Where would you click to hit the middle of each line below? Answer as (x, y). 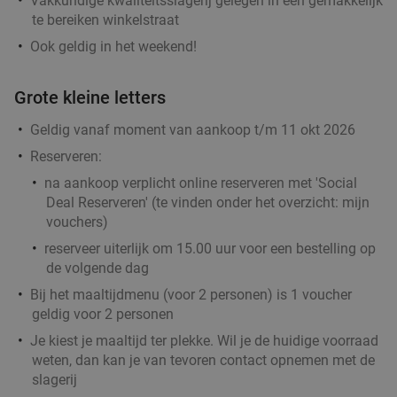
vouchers (74, 222)
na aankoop (83, 183)
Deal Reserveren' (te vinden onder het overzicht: (194, 202)
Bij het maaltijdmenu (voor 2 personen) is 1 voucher (191, 294)
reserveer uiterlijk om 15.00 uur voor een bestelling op (210, 248)
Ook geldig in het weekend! (113, 46)
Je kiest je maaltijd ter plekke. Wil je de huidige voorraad (204, 340)
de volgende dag (97, 268)
